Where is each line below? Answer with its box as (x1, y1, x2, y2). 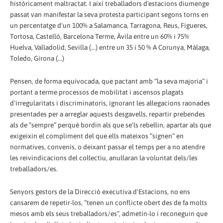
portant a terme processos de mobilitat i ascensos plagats (10, 88, 184, 97)
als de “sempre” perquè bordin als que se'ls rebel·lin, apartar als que (10, 121, 211, 129)
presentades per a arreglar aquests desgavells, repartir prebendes (10, 110, 205, 118)
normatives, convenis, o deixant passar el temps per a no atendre (10, 143, 205, 151)
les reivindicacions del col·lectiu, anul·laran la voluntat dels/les (10, 154, 198, 162)
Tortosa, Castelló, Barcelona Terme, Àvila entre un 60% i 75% (10, 32, 189, 41)
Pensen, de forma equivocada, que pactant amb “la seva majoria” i (10, 77, 208, 86)
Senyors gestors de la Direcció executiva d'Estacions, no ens (10, 188, 190, 196)
